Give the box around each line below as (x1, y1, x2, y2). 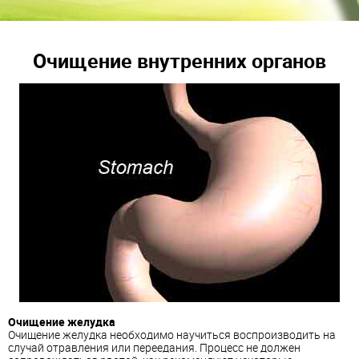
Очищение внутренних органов (33, 46, 326, 74)
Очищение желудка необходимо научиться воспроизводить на (8, 327, 336, 342)
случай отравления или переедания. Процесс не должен (8, 340, 301, 355)
